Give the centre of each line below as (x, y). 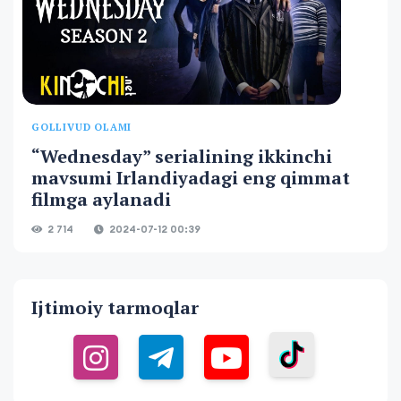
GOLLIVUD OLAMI (82, 127)
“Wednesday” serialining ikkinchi (182, 156)
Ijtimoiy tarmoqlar (115, 307)
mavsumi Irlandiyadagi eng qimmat (191, 178)
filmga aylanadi (101, 199)
